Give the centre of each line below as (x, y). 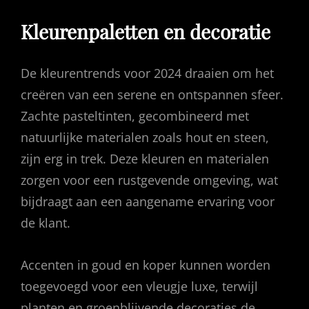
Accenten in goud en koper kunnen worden (146, 265)
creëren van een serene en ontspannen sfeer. (152, 94)
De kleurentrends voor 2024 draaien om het (147, 73)
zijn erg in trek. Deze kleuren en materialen (145, 158)
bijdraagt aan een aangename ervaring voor (148, 201)
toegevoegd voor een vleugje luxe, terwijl (139, 286)
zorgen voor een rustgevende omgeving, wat (149, 180)
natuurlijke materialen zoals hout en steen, (145, 137)
